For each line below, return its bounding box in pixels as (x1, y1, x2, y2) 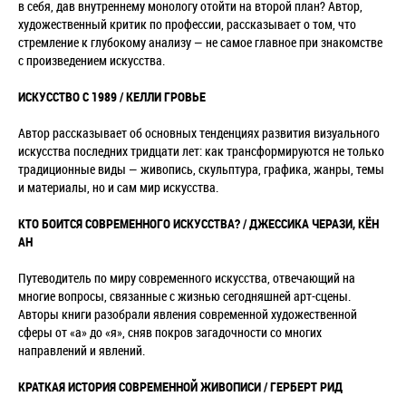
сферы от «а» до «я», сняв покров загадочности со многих (18, 324, 322, 342)
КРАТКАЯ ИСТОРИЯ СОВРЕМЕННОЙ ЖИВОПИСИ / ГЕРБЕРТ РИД (18, 378, 343, 396)
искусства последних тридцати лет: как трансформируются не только (18, 142, 384, 160)
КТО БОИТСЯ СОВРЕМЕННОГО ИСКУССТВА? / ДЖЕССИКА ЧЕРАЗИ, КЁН (18, 215, 379, 233)
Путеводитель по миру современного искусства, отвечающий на (18, 269, 355, 287)
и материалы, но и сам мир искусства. (18, 179, 218, 197)
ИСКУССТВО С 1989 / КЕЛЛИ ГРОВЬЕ (18, 88, 206, 106)
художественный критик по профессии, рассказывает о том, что (18, 15, 356, 34)
